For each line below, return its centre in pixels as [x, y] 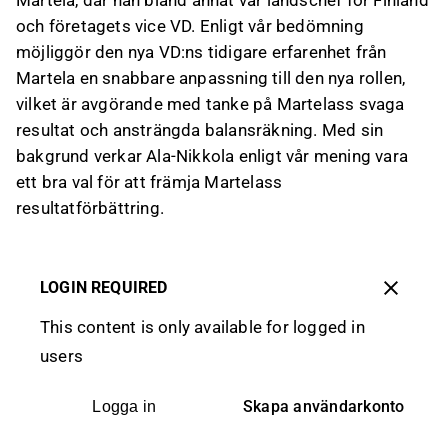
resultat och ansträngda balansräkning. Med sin [200, 130]
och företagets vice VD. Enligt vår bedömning [190, 26]
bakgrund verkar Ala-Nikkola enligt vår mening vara [212, 156]
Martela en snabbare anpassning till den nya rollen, [211, 78]
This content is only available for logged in [202, 327]
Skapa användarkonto [323, 406]
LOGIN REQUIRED [104, 287]
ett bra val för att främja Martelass [149, 182]
